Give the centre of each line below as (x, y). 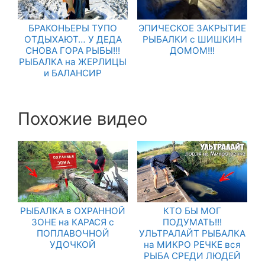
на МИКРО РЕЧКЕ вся (192, 245)
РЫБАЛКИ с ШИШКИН (192, 39)
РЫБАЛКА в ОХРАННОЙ (73, 211)
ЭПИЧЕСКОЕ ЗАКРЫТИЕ (192, 28)
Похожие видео (83, 118)
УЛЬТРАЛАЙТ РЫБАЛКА (192, 234)
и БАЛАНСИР (73, 73)
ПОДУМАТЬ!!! (192, 222)
